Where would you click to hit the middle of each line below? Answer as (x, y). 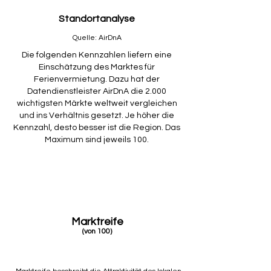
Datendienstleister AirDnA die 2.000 (97, 91)
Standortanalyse (97, 19)
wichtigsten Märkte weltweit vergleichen (97, 103)
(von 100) (97, 231)
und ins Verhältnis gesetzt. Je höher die (97, 116)
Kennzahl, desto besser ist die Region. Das (97, 128)
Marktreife (97, 222)
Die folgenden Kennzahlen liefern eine (97, 55)
